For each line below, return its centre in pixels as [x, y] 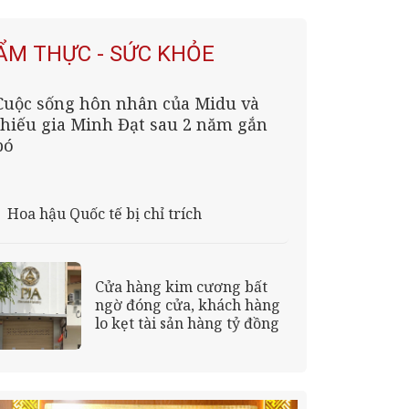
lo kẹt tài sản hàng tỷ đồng [187, 324]
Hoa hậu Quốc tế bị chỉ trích [104, 214]
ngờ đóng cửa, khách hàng [187, 305]
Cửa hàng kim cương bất [181, 287]
